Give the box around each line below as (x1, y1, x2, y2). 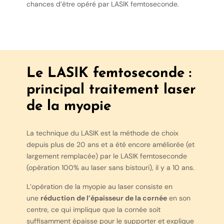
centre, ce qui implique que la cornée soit (26, 204, 160, 214)
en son (166, 193, 190, 202)
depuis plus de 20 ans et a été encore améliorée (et (26, 140, 194, 149)
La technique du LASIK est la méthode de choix (26, 128, 178, 138)
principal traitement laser (26, 83, 195, 97)
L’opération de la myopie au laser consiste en (26, 181, 172, 191)
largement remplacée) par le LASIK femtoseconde (26, 151, 187, 161)
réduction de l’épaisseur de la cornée (40, 193, 167, 202)
